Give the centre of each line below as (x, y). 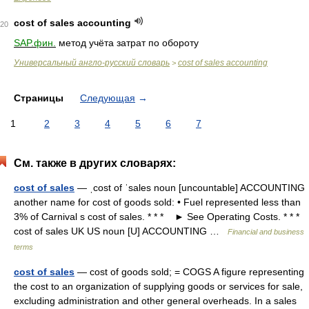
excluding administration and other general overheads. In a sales (155, 301)
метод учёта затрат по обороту (127, 43)
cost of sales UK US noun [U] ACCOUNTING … (121, 231)
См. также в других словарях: (95, 163)
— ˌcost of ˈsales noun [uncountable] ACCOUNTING (190, 188)
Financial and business (266, 232)
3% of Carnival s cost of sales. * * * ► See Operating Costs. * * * (157, 217)
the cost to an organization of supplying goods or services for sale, (158, 286)
